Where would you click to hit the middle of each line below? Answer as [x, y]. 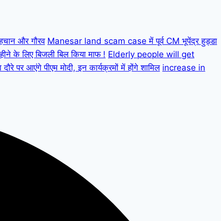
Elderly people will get [151, 55]
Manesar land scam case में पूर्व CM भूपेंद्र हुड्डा [132, 41]
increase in [184, 68]
